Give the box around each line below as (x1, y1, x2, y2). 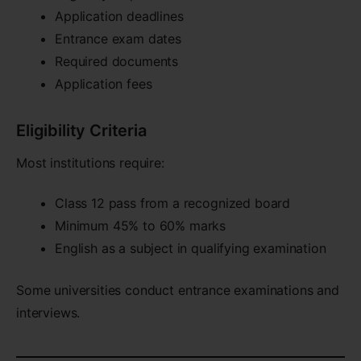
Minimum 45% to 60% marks (55, 218, 226, 234)
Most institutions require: (16, 154, 164, 171)
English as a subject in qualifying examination (55, 240, 326, 257)
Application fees (55, 75, 152, 92)
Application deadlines (55, 7, 184, 24)
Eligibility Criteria (16, 120, 147, 140)
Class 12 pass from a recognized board (55, 195, 291, 212)
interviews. (16, 305, 81, 322)
